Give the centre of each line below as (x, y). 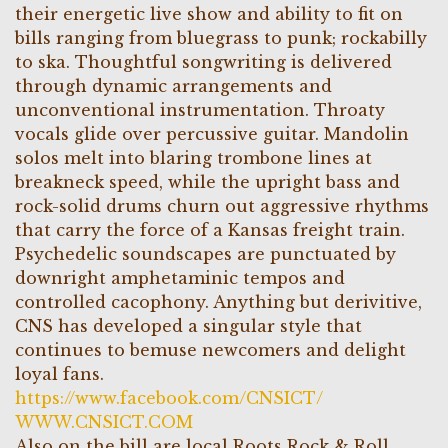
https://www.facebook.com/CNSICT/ (169, 398)
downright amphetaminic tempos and (180, 278)
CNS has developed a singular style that (188, 326)
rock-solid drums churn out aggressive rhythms (222, 206)
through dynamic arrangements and (173, 86)
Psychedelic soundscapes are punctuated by (205, 254)
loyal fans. (59, 374)
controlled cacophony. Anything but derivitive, (218, 302)
